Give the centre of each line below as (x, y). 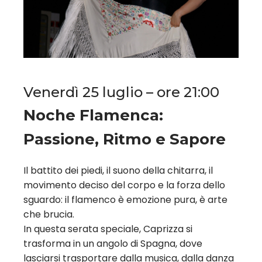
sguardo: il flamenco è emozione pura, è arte (125, 200)
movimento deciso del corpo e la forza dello (124, 185)
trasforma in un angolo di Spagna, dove (113, 244)
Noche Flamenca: (93, 116)
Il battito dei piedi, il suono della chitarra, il (118, 171)
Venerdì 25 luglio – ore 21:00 (121, 92)
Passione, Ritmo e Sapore (125, 139)
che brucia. (49, 215)
